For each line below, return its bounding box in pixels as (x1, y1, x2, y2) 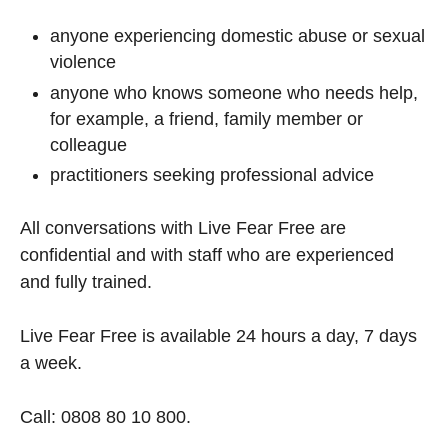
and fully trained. (20, 272, 152, 293)
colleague (50, 134, 127, 155)
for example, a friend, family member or (50, 108, 363, 129)
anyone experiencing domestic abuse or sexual (50, 26, 425, 47)
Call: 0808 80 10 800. (20, 407, 191, 428)
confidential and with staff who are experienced (20, 245, 394, 266)
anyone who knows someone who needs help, (50, 82, 418, 103)
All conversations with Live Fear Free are (20, 218, 346, 239)
